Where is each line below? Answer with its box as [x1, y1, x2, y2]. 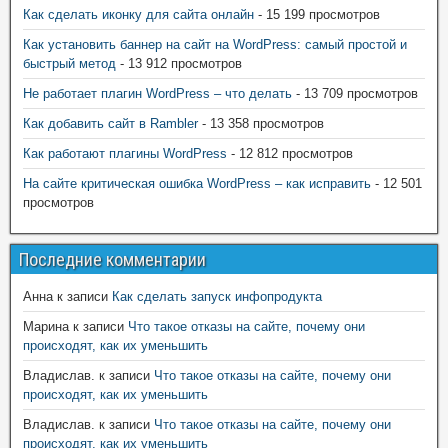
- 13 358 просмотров [198, 116, 324, 132]
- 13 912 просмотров [116, 56, 242, 72]
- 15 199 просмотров [254, 7, 380, 23]
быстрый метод [23, 56, 116, 72]
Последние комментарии [19, 249, 206, 271]
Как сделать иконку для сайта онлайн [23, 7, 254, 23]
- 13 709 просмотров [292, 86, 418, 102]
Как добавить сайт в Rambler [23, 116, 198, 132]
